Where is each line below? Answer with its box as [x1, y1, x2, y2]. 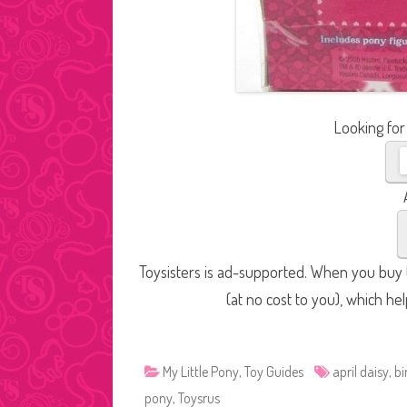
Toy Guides [244, 362, 303, 381]
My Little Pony [163, 362, 239, 381]
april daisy [333, 362, 389, 381]
